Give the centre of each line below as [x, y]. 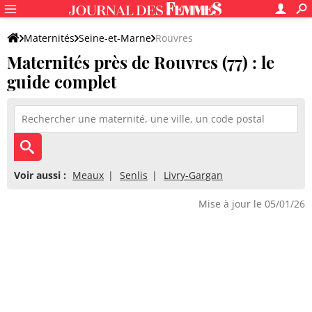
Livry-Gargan [193, 175]
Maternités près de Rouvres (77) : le [141, 62]
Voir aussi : [40, 175]
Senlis [134, 175]
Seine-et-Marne [115, 38]
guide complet [62, 81]
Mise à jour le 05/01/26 [252, 204]
